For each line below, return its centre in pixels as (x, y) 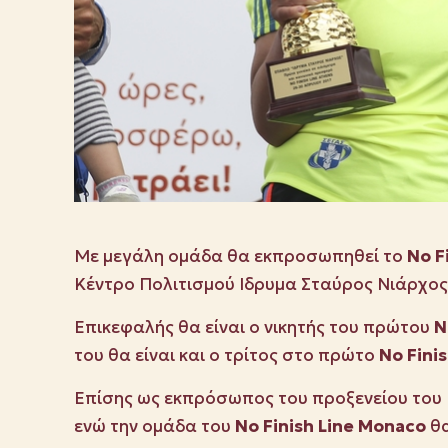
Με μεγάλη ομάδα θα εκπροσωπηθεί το (240, 256)
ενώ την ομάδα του (154, 426)
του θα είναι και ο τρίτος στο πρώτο (226, 355)
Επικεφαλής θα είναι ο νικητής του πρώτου (254, 327)
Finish (288, 426)
